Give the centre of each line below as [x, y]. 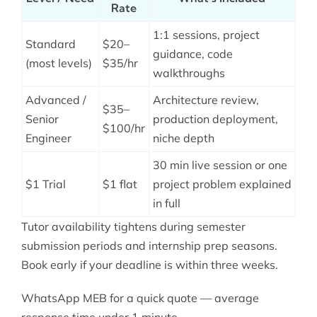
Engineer [48, 138]
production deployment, [215, 119]
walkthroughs [189, 73]
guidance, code [192, 54]
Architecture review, [206, 100]
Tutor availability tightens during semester [133, 227]
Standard [50, 44]
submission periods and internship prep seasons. [149, 246]
